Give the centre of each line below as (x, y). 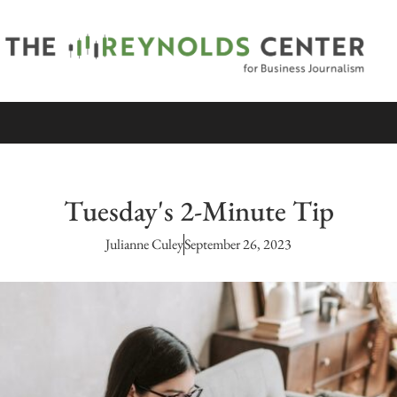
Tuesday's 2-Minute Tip (198, 211)
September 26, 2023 (238, 244)
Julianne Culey (144, 244)
